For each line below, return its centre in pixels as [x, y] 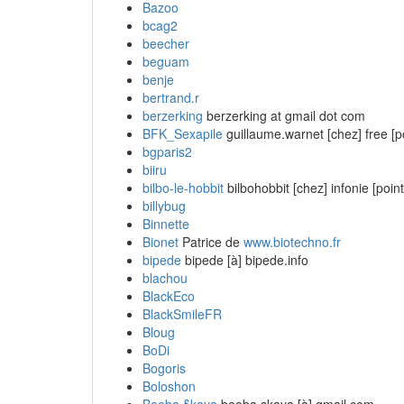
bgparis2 [167, 151]
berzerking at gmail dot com [284, 115]
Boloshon [169, 386]
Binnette [166, 223]
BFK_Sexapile [183, 133]
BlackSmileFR [182, 313]
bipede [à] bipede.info [245, 259]
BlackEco [169, 295]
